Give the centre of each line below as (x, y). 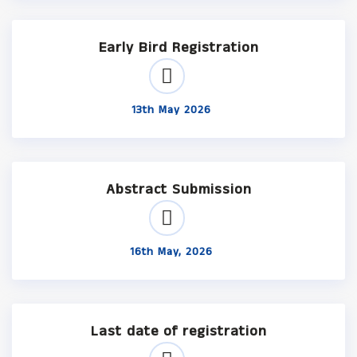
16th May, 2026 (172, 252)
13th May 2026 (172, 110)
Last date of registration (178, 332)
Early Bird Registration (178, 48)
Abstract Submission (178, 190)
